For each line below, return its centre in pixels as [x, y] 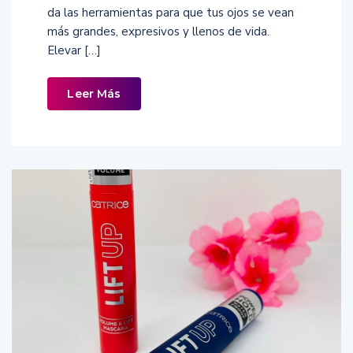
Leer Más [94, 93]
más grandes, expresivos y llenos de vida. [158, 31]
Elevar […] [74, 50]
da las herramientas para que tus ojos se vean [171, 12]
